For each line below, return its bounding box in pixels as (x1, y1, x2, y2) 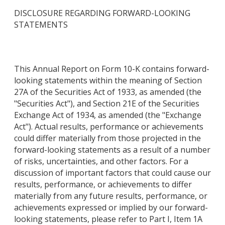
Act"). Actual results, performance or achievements (14, 121, 203, 133)
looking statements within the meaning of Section (14, 75, 202, 86)
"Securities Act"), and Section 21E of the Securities (14, 98, 199, 109)
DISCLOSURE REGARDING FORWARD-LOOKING (14, 8, 190, 19)
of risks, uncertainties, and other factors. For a (14, 156, 188, 167)
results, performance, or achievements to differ (14, 179, 192, 190)
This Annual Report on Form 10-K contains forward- (14, 63, 209, 75)
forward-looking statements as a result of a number (14, 144, 210, 156)
